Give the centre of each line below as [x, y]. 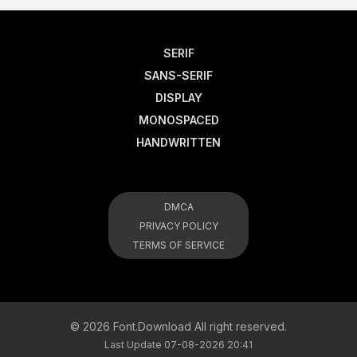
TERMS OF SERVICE [178, 245]
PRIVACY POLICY [178, 226]
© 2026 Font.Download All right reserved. [178, 327]
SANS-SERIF [178, 76]
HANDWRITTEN [178, 143]
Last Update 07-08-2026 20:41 [178, 345]
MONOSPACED [178, 120]
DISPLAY [178, 98]
